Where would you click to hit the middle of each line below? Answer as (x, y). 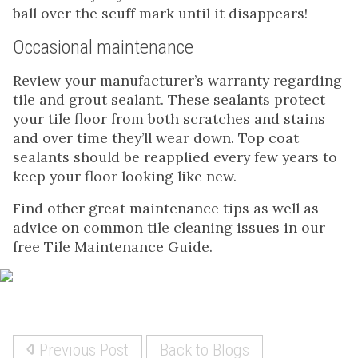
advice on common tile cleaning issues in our (169, 227)
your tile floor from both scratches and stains (169, 118)
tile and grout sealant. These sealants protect (169, 99)
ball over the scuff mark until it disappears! (160, 13)
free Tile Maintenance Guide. (113, 246)
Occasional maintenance (103, 47)
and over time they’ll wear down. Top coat (156, 137)
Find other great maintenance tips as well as (166, 208)
